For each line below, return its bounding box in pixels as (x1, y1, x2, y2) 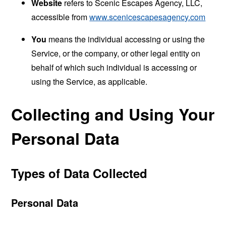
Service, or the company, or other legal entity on (31, 47, 201, 59)
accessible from (31, 11, 90, 23)
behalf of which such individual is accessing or (31, 61, 197, 73)
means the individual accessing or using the (46, 33, 205, 45)
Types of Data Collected (11, 164, 148, 182)
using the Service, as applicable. (31, 75, 148, 87)
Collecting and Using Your (11, 102, 215, 126)
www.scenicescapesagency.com (89, 11, 206, 23)
